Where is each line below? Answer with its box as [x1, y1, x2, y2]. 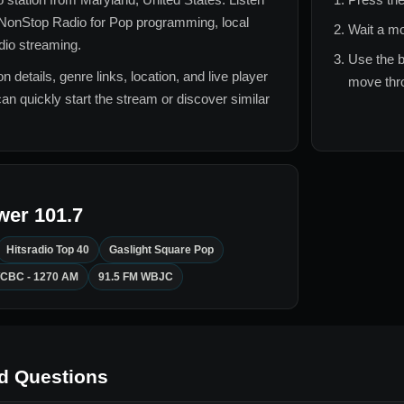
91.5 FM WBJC [98, 271, 173, 284]
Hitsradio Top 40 [6, 243, 89, 257]
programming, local [133, 14, 249, 31]
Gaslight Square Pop [109, 243, 214, 257]
